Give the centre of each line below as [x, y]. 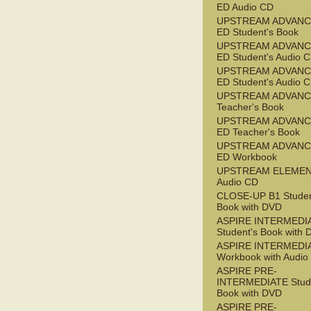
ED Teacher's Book [258, 132]
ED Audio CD [245, 7]
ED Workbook [247, 157]
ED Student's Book [258, 32]
